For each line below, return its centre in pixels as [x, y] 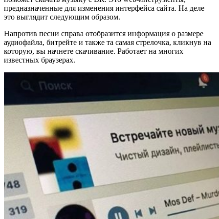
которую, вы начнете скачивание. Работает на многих [94, 51]
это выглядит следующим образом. [62, 17]
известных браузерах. [40, 60]
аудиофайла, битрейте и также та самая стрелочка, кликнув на [108, 42]
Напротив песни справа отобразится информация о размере [104, 33]
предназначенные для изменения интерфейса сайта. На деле [104, 8]
